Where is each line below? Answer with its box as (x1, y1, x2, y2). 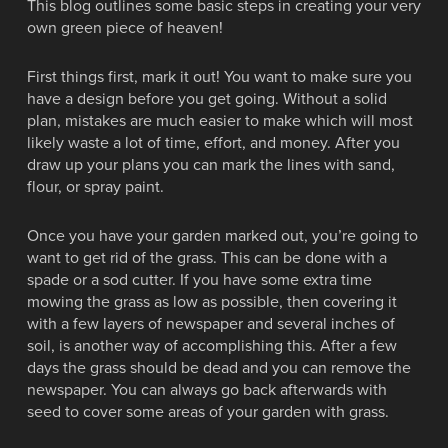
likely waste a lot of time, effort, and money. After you (26, 133, 400, 153)
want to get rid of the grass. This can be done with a (26, 248, 387, 268)
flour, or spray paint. (26, 177, 164, 197)
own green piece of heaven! (26, 18, 223, 38)
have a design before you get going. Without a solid (26, 89, 387, 109)
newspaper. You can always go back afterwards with (26, 380, 387, 400)
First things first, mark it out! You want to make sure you (26, 67, 412, 87)
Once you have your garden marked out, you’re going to (26, 226, 418, 246)
